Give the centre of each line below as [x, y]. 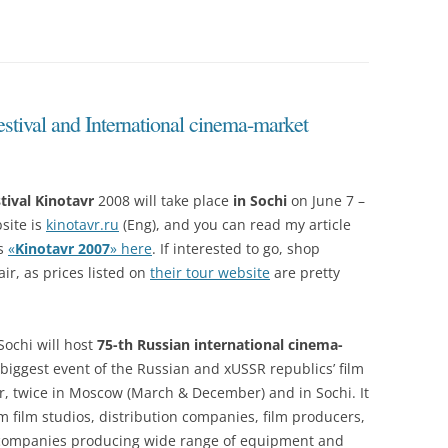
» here [131, 249]
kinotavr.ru [82, 225]
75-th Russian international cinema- [220, 345]
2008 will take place [163, 201]
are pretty [305, 273]
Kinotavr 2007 [62, 249]
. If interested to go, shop [236, 249]
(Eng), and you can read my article [235, 225]
